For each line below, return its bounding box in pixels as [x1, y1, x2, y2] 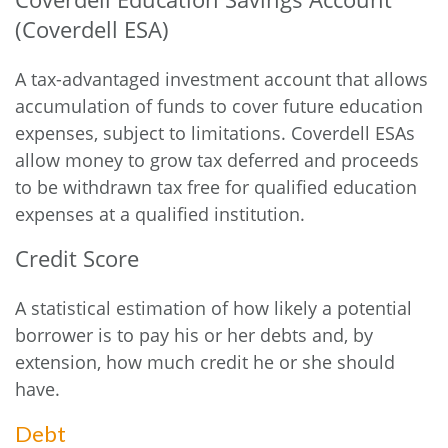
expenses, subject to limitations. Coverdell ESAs [15, 121, 415, 145]
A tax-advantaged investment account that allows [15, 67, 428, 91]
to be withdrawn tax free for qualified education [15, 175, 417, 199]
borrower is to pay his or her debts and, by [15, 323, 373, 347]
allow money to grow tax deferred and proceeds [15, 148, 419, 172]
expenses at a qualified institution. [15, 202, 305, 226]
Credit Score [15, 243, 139, 273]
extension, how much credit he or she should [15, 350, 395, 374]
